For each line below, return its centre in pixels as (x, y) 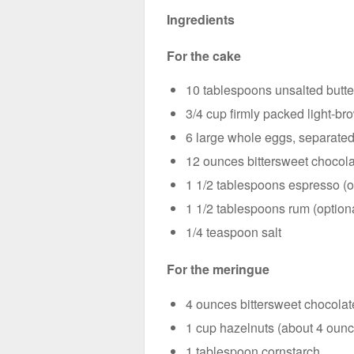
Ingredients (201, 19)
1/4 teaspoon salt (233, 232)
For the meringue (218, 269)
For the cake (204, 55)
